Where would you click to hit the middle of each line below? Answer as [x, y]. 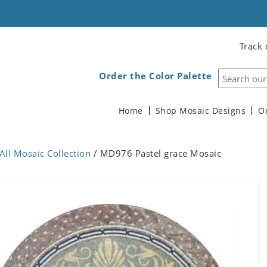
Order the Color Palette [156, 76]
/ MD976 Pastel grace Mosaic [156, 153]
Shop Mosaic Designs [200, 111]
